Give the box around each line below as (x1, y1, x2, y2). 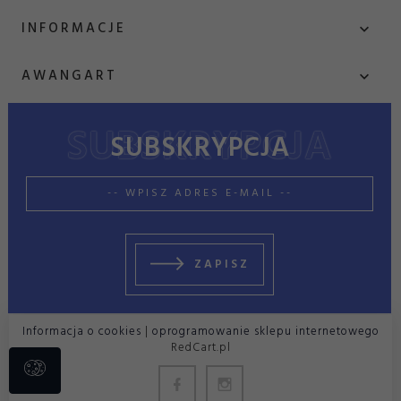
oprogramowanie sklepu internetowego (151, 321, 380, 341)
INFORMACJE (21, 18, 126, 40)
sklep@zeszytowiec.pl (48, 177, 183, 201)
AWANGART (21, 65, 117, 88)
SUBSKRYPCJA (109, 126, 290, 170)
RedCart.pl (170, 337, 231, 357)
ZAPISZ (194, 255, 250, 275)
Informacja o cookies (21, 321, 141, 341)
